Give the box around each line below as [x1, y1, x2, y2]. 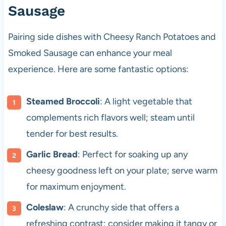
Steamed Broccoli [26, 96, 100, 107]
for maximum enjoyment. [26, 181, 126, 193]
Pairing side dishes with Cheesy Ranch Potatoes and [8, 31, 216, 43]
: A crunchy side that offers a [63, 202, 179, 213]
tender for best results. [26, 128, 118, 140]
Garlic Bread [26, 149, 78, 160]
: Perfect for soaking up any [77, 149, 188, 160]
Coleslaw [26, 202, 64, 213]
